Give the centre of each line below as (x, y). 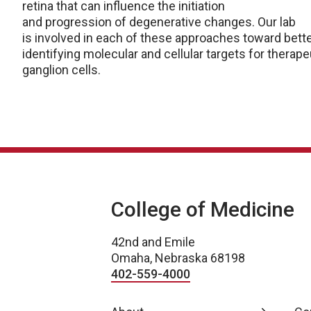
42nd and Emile (153, 242)
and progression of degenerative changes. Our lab (159, 22)
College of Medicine (203, 209)
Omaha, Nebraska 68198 (178, 258)
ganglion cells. (61, 70)
